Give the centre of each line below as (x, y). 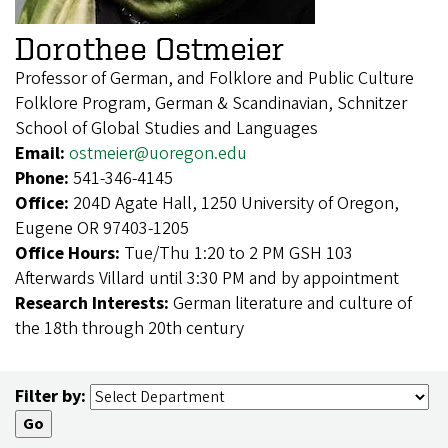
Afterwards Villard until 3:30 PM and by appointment (207, 279)
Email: (42, 154)
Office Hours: (69, 254)
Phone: (44, 179)
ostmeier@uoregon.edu (158, 154)
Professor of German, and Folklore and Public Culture (214, 79)
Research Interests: (94, 304)
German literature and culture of (292, 304)
